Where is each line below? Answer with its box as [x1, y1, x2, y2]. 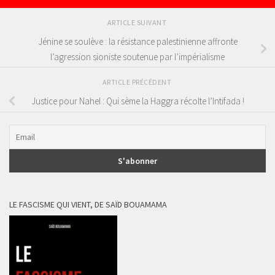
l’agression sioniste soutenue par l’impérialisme [50, 50, 225, 63]
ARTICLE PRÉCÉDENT [102, 77, 173, 87]
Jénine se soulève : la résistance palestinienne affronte [37, 35, 238, 47]
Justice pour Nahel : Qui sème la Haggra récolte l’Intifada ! [31, 95, 244, 107]
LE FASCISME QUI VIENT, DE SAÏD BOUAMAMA [9, 199, 167, 211]
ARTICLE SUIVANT [107, 17, 168, 27]
